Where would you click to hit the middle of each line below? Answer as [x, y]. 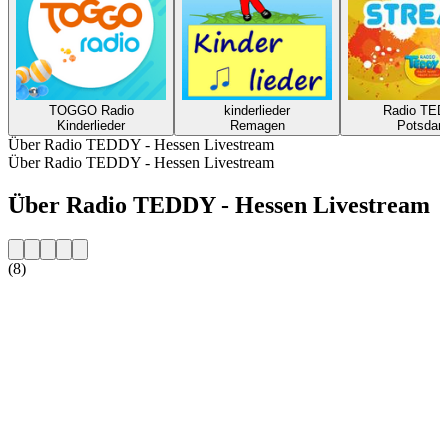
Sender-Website [57, 302]
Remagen [257, 125]
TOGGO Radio [91, 110]
